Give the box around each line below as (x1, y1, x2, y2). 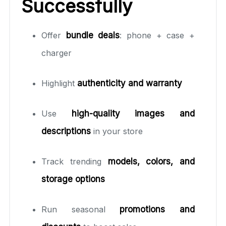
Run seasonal (41, 204, 120, 214)
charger (41, 47, 72, 58)
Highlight (41, 78, 77, 88)
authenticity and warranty (77, 78, 182, 88)
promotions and (120, 204, 195, 214)
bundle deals (66, 30, 120, 40)
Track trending (41, 156, 108, 166)
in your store (91, 126, 143, 136)
